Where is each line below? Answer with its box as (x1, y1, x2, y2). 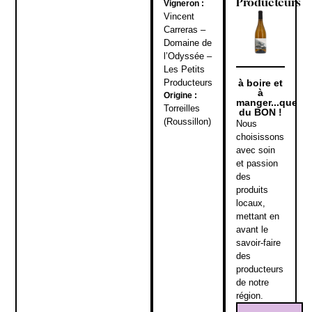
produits (235, 185, 268, 196)
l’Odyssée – (163, 50, 212, 61)
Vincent (163, 10, 194, 22)
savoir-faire (235, 237, 281, 249)
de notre (235, 277, 269, 288)
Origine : (163, 90, 197, 100)
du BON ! (238, 107, 282, 118)
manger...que (235, 97, 297, 109)
